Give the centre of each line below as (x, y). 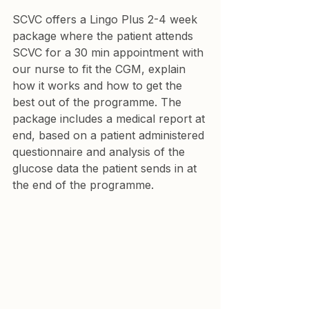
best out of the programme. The (99, 102)
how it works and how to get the (99, 85)
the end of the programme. (83, 185)
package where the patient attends (104, 36)
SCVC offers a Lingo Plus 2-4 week (107, 19)
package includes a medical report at (110, 118)
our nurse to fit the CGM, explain (101, 69)
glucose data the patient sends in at (106, 168)
